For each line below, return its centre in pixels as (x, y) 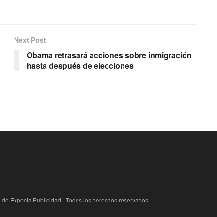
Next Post (30, 39)
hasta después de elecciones (80, 65)
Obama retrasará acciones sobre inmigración (109, 55)
